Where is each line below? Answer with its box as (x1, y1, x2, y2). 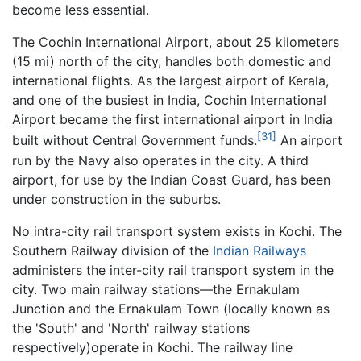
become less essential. (12, 2, 149, 19)
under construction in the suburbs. (12, 190, 221, 207)
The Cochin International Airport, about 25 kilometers (12, 34, 339, 51)
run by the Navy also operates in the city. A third (12, 151, 309, 168)
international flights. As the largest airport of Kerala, (12, 73, 329, 89)
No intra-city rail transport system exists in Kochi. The (12, 222, 342, 239)
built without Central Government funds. (12, 132, 257, 149)
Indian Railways (213, 242, 306, 259)
